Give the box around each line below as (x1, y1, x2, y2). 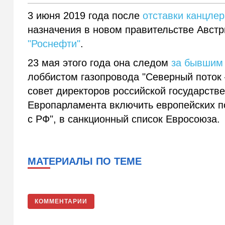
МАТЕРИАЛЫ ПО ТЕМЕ (28, 156, 142, 167)
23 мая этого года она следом (28, 57, 172, 69)
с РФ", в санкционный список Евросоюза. (28, 114, 220, 125)
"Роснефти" (28, 38, 81, 50)
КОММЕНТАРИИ (35, 198, 88, 205)
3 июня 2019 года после (28, 10, 143, 22)
